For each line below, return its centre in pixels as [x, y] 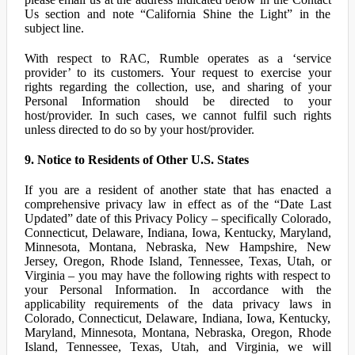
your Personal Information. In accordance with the [177, 290]
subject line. [54, 28]
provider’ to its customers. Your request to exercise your [177, 73]
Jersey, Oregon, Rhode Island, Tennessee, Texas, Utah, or [177, 261]
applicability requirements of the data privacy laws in [177, 304]
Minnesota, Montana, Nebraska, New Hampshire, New [177, 247]
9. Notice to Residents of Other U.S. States [136, 160]
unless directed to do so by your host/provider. [139, 130]
